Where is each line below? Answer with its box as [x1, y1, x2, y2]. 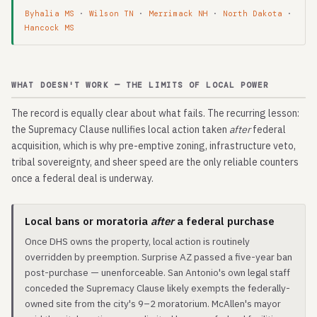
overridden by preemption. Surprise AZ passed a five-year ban [25, 250, 292, 263]
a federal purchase [174, 214, 275, 228]
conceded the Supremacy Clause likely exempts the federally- [25, 282, 290, 294]
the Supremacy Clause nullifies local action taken [11, 123, 229, 136]
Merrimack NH [149, 8, 208, 18]
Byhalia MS [25, 8, 74, 18]
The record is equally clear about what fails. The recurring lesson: [11, 107, 299, 120]
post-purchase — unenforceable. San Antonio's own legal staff [25, 266, 290, 279]
